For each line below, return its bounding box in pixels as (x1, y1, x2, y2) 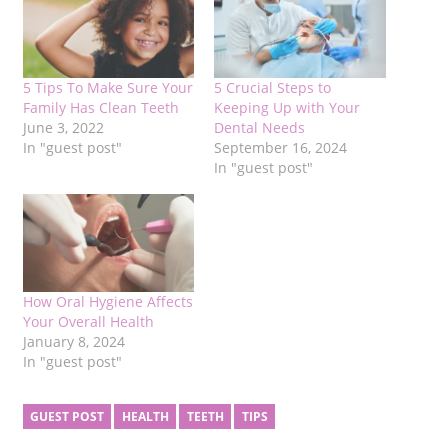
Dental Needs (214, 118, 305, 138)
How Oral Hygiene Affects (22, 292, 193, 312)
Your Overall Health (22, 312, 154, 332)
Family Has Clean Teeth (22, 98, 179, 118)
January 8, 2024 (22, 332, 125, 352)
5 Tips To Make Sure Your (22, 78, 193, 98)
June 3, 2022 (22, 118, 104, 138)
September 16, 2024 (214, 138, 347, 158)
